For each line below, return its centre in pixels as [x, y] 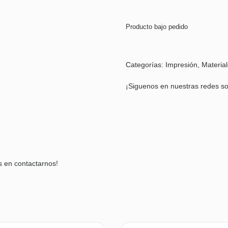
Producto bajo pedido [157, 27]
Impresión [182, 64]
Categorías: [146, 64]
